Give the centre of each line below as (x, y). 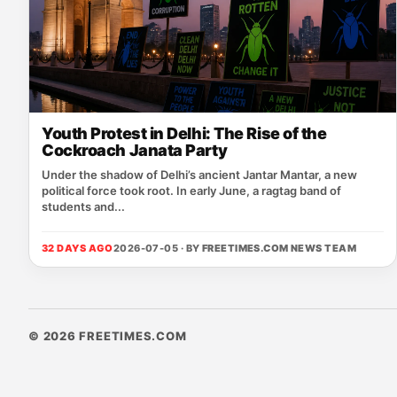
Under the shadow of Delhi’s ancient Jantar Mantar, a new (199, 175)
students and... (83, 206)
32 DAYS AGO (78, 248)
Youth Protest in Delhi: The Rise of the (184, 133)
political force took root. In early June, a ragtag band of (191, 191)
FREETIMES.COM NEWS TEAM (279, 248)
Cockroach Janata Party (135, 150)
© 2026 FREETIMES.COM (108, 336)
